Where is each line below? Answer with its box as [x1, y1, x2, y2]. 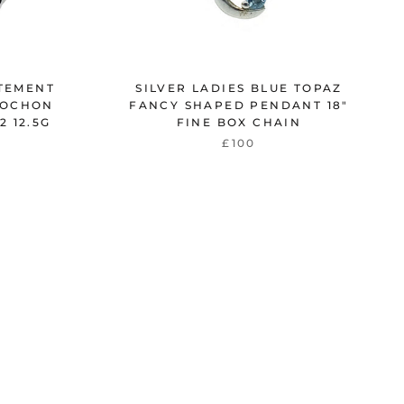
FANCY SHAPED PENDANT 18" [129, 97, 349, 112]
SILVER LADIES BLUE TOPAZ [135, 80, 343, 95]
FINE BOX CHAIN [176, 115, 302, 129]
